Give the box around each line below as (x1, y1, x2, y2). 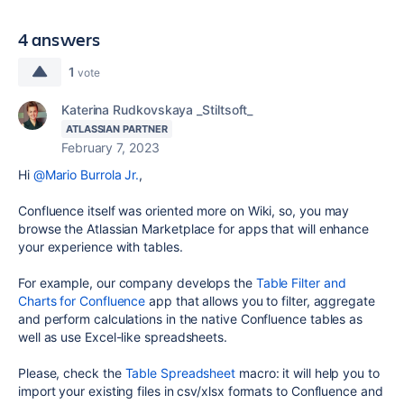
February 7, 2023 (61, 140, 160, 155)
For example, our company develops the (18, 275, 256, 290)
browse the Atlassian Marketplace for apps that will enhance (18, 221, 370, 236)
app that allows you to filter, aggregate (145, 293, 375, 308)
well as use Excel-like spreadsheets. (18, 329, 227, 344)
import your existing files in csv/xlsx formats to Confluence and (18, 383, 383, 399)
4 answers (18, 27, 101, 51)
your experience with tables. (18, 239, 183, 254)
